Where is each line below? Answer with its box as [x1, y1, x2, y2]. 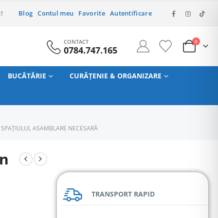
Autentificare [109, 9, 152, 18]
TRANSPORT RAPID [91, 189, 155, 199]
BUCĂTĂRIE [7, 71, 46, 80]
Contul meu [37, 9, 74, 18]
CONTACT [63, 38, 89, 45]
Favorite [78, 9, 105, 18]
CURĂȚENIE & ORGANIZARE [69, 71, 162, 80]
